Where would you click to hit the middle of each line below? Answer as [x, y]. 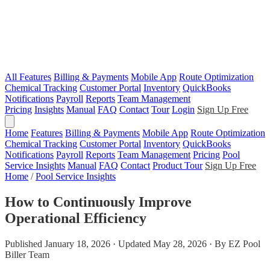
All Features [28, 77]
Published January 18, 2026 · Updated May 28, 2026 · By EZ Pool [133, 243]
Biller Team [27, 254]
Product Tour [177, 165]
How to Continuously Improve [98, 202]
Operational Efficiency [76, 218]
